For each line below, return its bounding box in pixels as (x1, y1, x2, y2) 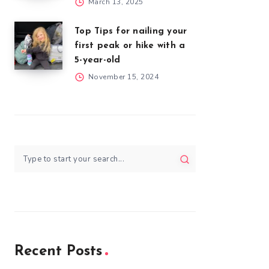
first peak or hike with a (74, 41, 186, 51)
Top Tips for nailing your (74, 27, 187, 37)
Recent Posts (14, 244, 102, 259)
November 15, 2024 (86, 72, 159, 82)
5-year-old (74, 56, 121, 65)
